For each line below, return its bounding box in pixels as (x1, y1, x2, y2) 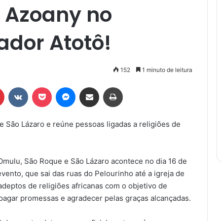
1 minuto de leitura (141, 66, 192, 74)
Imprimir (122, 82, 147, 91)
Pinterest (4, 82, 32, 91)
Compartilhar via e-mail (99, 82, 110, 91)
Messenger (75, 82, 110, 91)
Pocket (51, 82, 73, 91)
